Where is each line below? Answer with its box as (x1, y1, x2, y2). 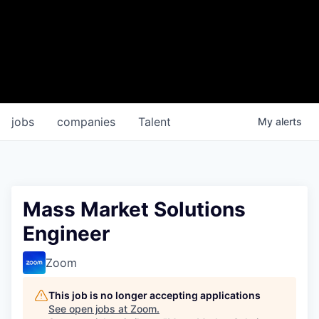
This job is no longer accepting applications (48, 289, 261, 301)
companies (57, 115, 115, 129)
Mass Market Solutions (23, 197, 246, 221)
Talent (138, 115, 171, 129)
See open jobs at (48, 303, 130, 315)
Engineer (23, 221, 110, 246)
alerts (276, 115, 302, 127)
